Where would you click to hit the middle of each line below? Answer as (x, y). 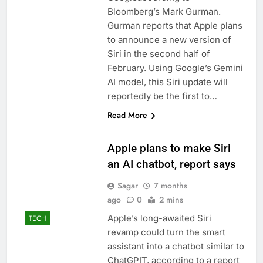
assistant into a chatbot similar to (176, 247)
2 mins (171, 200)
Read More (127, 115)
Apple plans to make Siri (169, 149)
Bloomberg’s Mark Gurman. (164, 12)
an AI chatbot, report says (171, 164)
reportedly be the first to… (162, 96)
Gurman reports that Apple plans (175, 26)
